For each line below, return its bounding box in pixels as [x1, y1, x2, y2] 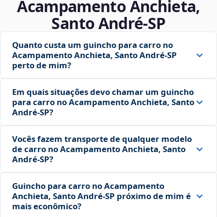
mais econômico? [12, 201, 81, 212]
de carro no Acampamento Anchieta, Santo [12, 143, 186, 155]
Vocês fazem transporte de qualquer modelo [12, 133, 192, 145]
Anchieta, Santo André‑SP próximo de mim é [12, 190, 191, 202]
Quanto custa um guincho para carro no [12, 39, 173, 51]
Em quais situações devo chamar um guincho [12, 86, 194, 98]
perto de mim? [12, 60, 71, 71]
